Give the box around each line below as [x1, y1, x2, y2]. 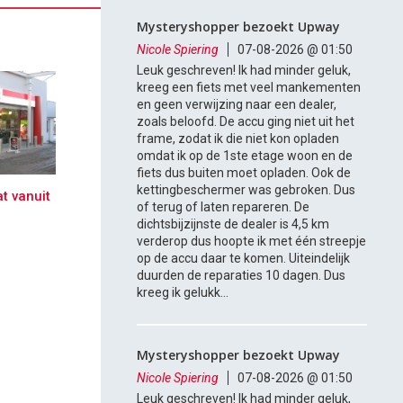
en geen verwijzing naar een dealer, [137, 97, 337, 112]
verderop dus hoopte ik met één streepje [137, 234, 367, 249]
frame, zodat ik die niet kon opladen [137, 131, 340, 147]
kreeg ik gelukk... [137, 285, 229, 300]
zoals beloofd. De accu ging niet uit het [137, 114, 355, 130]
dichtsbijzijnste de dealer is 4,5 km [137, 217, 330, 232]
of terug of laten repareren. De [137, 200, 310, 215]
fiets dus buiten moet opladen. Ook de [137, 166, 352, 181]
